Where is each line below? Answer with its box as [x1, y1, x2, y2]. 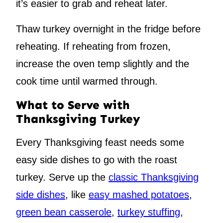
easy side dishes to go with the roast [16, 154, 177, 166]
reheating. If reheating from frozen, [16, 41, 171, 52]
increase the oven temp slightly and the [16, 58, 189, 70]
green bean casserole [16, 207, 111, 218]
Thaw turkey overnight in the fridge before [16, 23, 201, 35]
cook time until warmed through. [16, 76, 158, 87]
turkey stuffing [117, 207, 180, 218]
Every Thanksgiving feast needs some [16, 137, 184, 148]
